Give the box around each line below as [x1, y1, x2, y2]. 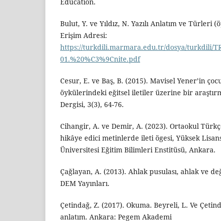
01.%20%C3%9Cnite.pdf [60, 54, 140, 64]
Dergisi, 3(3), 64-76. [60, 99, 124, 109]
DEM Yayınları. [60, 178, 110, 188]
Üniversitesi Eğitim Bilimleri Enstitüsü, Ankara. [60, 145, 216, 154]
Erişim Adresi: [60, 30, 107, 40]
